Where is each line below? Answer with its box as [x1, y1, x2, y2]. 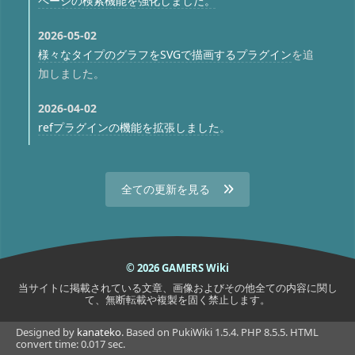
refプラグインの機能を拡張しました [37, 119, 219, 135]
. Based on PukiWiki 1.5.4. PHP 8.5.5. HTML [121, 324, 319, 339]
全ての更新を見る [121, 181, 210, 197]
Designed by [16, 324, 77, 339]
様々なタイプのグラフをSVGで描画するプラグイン [37, 46, 292, 62]
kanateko [77, 324, 121, 339]
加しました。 [37, 65, 105, 81]
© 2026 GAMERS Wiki [126, 260, 229, 275]
